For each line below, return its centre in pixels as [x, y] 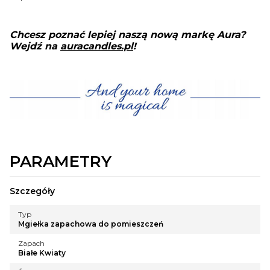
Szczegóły [32, 191]
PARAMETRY [61, 162]
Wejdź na [35, 46]
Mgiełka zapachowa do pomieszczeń [91, 224]
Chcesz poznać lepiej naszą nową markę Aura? [127, 35]
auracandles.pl [97, 46]
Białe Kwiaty [42, 253]
